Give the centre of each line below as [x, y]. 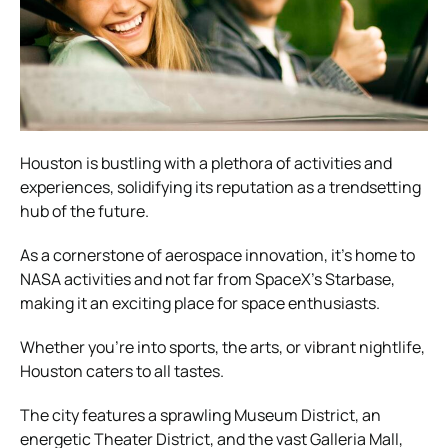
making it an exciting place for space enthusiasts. [200, 302]
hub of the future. [84, 210]
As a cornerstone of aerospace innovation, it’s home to [217, 254]
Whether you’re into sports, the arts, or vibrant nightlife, [222, 346]
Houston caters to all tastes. [122, 370]
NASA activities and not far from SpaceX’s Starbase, [207, 278]
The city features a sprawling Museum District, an [200, 414]
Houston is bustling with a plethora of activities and [206, 162]
